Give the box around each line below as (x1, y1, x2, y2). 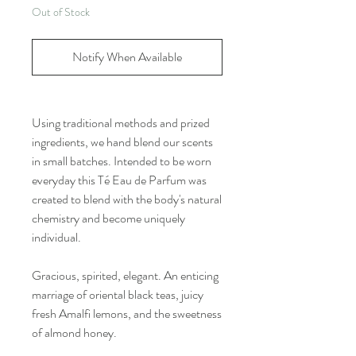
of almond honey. (32, 323, 117, 342)
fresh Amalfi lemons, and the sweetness (32, 304, 222, 323)
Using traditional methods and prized (32, 113, 210, 132)
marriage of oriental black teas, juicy (32, 284, 203, 304)
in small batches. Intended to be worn (32, 151, 211, 170)
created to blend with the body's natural (32, 189, 222, 208)
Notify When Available (72, 47, 182, 66)
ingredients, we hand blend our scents (32, 132, 213, 151)
